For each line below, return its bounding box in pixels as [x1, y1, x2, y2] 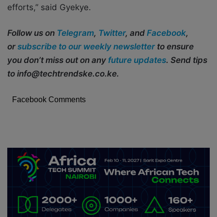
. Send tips [166, 55, 207, 65]
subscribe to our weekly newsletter [17, 42, 155, 52]
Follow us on [7, 28, 57, 38]
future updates [108, 55, 166, 65]
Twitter [98, 28, 125, 38]
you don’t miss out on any [7, 55, 108, 65]
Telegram [57, 28, 94, 38]
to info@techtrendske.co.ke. [7, 69, 121, 79]
